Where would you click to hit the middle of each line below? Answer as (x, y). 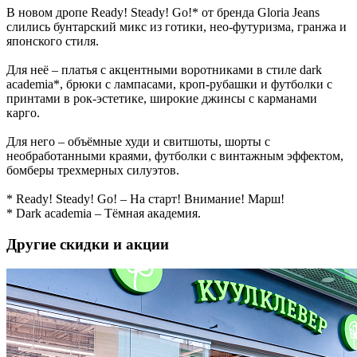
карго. (23, 113)
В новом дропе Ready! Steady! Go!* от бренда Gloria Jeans (163, 13)
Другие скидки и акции (88, 245)
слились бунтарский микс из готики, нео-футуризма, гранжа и (177, 27)
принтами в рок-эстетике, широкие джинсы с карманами (162, 99)
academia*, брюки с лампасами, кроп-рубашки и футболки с (169, 84)
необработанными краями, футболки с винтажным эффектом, (175, 156)
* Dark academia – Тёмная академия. (104, 214)
